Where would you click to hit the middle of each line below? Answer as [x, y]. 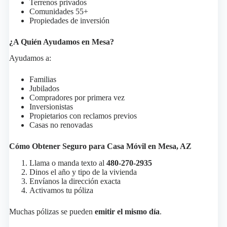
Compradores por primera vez [77, 98]
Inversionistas [51, 107]
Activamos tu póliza [61, 191]
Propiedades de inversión [69, 20]
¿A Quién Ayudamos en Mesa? [61, 42]
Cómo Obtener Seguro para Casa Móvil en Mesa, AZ [100, 146]
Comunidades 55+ [59, 11]
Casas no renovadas [61, 125]
